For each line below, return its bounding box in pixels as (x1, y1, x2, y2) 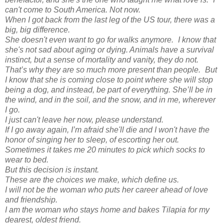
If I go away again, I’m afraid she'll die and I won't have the (5, 125, 209, 134)
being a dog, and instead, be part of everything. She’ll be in (5, 85, 212, 94)
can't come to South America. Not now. (5, 5, 145, 14)
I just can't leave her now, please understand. (5, 115, 168, 124)
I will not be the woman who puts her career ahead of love (5, 185, 208, 194)
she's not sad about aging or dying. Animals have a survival (5, 45, 214, 54)
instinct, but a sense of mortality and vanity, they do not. (5, 55, 198, 64)
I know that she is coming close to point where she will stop (5, 75, 213, 84)
